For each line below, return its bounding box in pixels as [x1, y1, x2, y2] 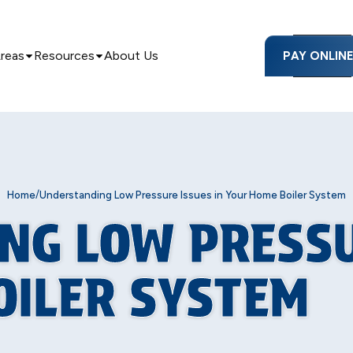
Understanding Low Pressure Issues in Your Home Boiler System [39, 188, 346, 201]
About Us [104, 48, 159, 64]
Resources [34, 48, 95, 64]
